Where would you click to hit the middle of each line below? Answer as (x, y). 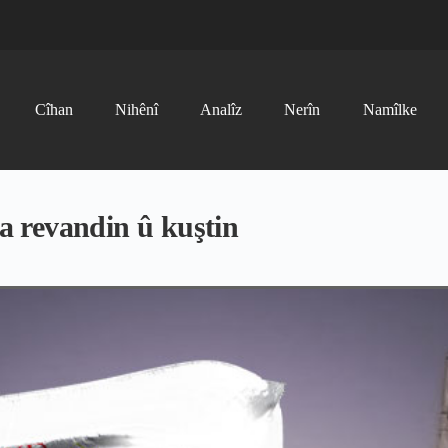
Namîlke (389, 109)
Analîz (221, 109)
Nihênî (136, 109)
